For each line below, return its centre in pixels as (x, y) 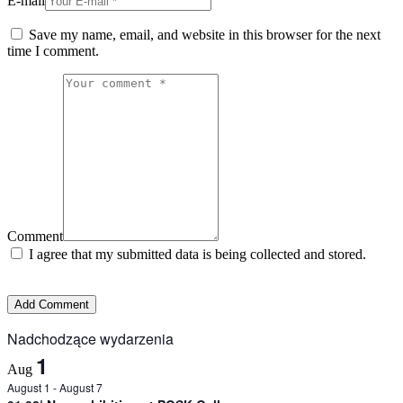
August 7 (81, 388)
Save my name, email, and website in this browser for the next (205, 35)
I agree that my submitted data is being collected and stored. (197, 255)
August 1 (29, 388)
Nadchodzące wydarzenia (90, 339)
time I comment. (53, 51)
